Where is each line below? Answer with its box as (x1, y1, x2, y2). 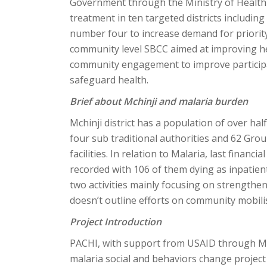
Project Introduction (70, 215, 162, 228)
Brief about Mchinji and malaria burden (70, 95, 248, 108)
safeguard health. (70, 73, 148, 86)
